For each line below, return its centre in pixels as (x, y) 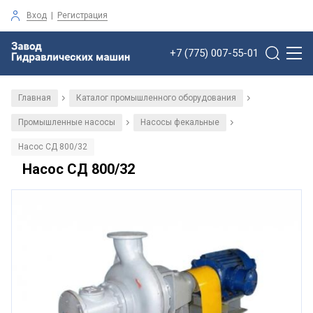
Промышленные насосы (67, 122)
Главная (35, 97)
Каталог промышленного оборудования (156, 97)
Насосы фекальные (180, 122)
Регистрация (82, 15)
